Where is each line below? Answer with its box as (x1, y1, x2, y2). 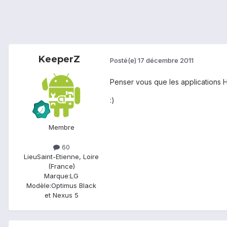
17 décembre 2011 (138, 56, 194, 64)
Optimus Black (51, 181, 96, 190)
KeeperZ (39, 54, 80, 65)
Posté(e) (110, 56, 138, 64)
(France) (48, 162, 75, 171)
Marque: (44, 172, 70, 180)
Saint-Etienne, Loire (37, 153, 99, 161)
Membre (48, 123, 74, 132)
